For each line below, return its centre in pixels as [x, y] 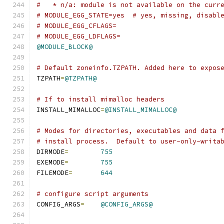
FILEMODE [52, 173]
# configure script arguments [92, 194]
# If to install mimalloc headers [100, 99]
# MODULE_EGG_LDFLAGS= [78, 36]
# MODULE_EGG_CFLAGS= [76, 26]
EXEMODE [50, 162]
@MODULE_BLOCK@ [64, 47]
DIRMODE [50, 152]
